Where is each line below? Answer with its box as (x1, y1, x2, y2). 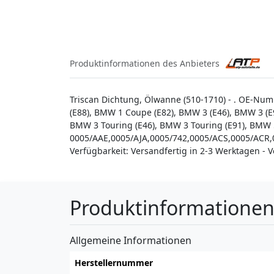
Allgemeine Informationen (70, 233, 191, 247)
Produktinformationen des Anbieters (70, 57, 220, 69)
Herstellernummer (75, 256, 153, 268)
